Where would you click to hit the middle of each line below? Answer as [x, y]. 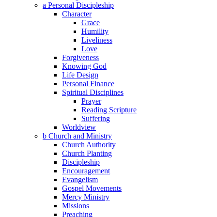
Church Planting [87, 153]
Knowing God [84, 66]
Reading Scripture [109, 109]
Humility [95, 31]
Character [77, 14]
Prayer [91, 101]
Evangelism [80, 179]
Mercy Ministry [86, 197]
